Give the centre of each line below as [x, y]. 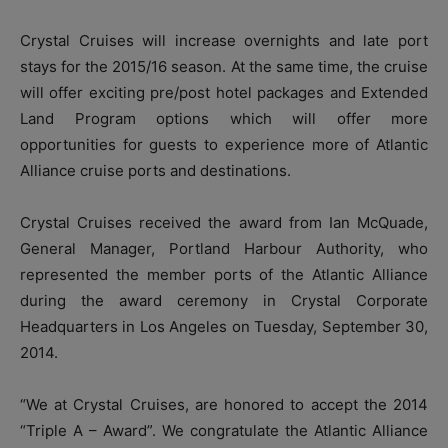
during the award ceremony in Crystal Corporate [224, 300]
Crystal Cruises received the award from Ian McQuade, [224, 222]
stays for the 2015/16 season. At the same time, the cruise [224, 66]
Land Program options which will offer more [224, 118]
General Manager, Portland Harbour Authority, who [224, 248]
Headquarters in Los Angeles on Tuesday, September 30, [224, 326]
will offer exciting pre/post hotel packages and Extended [224, 92]
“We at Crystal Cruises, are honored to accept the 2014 [224, 404]
